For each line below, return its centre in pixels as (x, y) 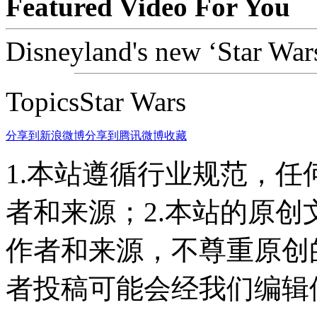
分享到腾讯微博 (125, 136)
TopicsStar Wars (96, 102)
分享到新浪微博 (45, 136)
